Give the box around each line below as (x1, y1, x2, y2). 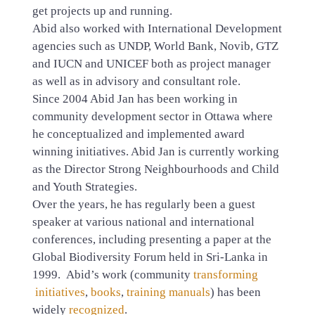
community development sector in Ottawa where (32, 109, 273, 123)
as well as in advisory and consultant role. (32, 74, 240, 88)
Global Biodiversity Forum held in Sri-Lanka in (32, 250, 268, 264)
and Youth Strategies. (32, 179, 137, 193)
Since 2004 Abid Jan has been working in (32, 91, 238, 105)
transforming (193, 267, 258, 281)
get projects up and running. (32, 4, 172, 18)
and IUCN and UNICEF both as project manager (32, 56, 271, 70)
